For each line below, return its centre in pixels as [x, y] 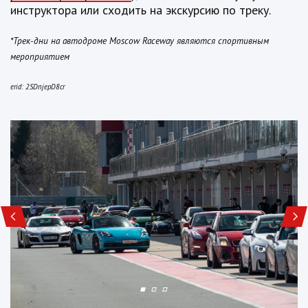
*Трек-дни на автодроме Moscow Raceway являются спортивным [140, 41]
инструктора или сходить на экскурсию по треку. [141, 10]
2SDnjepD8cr [45, 87]
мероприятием [40, 57]
